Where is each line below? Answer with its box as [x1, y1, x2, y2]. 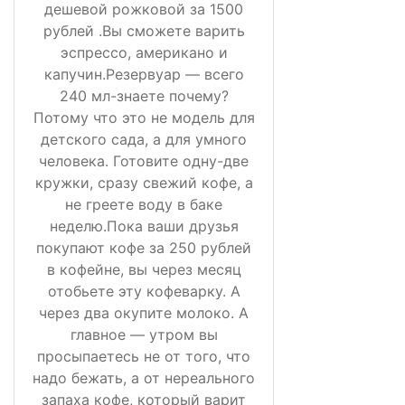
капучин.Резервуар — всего [43, 64, 244, 83]
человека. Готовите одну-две [39, 151, 249, 170]
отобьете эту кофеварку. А [47, 281, 240, 300]
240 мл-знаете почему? [59, 86, 229, 105]
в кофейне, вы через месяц [46, 259, 241, 278]
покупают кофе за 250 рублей [36, 238, 251, 257]
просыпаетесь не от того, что [37, 346, 250, 365]
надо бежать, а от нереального [33, 368, 255, 387]
